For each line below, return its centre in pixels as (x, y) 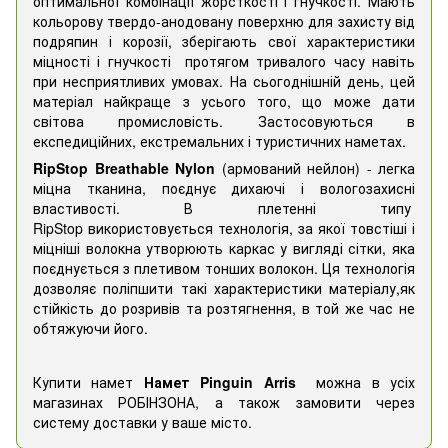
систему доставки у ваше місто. (144, 421)
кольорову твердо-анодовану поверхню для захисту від (224, 20)
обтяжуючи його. (90, 327)
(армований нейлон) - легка (315, 167)
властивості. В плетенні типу (224, 207)
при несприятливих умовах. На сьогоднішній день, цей (224, 80)
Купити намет (88, 381)
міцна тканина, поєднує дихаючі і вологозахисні (224, 187)
